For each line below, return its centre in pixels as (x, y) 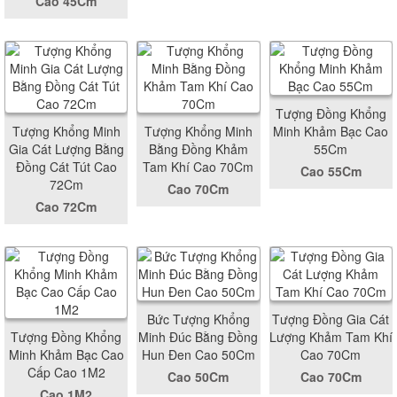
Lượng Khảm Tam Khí (331, 336)
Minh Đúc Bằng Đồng (198, 336)
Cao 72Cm (66, 206)
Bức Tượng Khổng (198, 319)
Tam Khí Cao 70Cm (198, 166)
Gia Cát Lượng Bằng (66, 148)
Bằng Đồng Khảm (198, 148)
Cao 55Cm (331, 171)
